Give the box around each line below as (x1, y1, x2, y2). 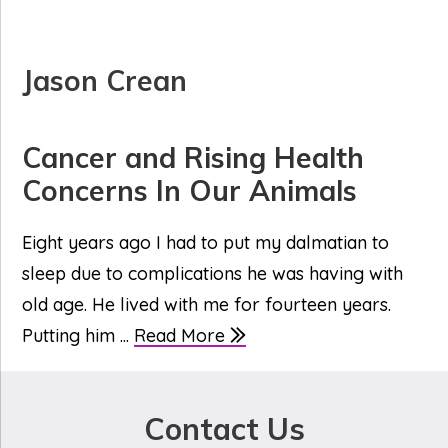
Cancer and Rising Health (22, 140, 365, 176)
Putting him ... (22, 324, 135, 348)
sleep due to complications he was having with (22, 262, 404, 286)
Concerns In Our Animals (22, 173, 358, 209)
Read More (134, 324, 231, 348)
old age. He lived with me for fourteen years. (22, 293, 392, 317)
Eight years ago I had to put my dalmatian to (22, 231, 390, 255)
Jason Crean (22, 63, 188, 98)
